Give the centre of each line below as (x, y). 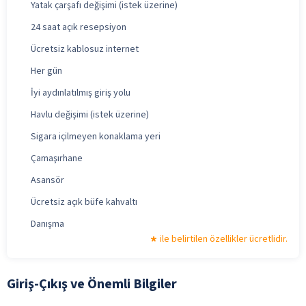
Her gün (46, 71)
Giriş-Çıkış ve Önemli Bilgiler (92, 284)
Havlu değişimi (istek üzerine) (90, 114)
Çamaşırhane (57, 158)
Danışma (47, 224)
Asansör (47, 180)
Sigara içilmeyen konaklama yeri (96, 136)
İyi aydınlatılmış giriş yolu (81, 93)
